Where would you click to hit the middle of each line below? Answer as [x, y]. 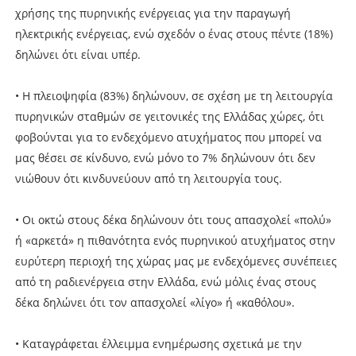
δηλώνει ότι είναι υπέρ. [77, 54]
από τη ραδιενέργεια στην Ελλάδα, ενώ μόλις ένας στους [165, 281]
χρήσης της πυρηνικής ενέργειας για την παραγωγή [153, 13]
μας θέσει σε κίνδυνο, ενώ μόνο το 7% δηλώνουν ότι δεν [165, 157]
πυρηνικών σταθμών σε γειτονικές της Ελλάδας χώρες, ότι [169, 116]
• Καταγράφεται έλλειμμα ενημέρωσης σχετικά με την [158, 343]
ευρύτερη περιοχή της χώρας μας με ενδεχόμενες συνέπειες [176, 261]
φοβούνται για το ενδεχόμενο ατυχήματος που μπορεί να [168, 137]
